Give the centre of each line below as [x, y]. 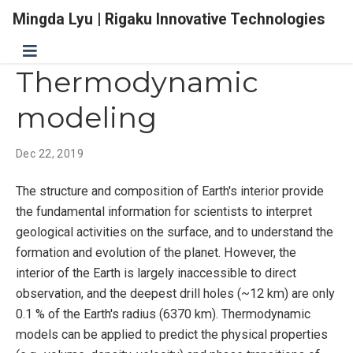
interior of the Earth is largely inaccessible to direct [156, 273]
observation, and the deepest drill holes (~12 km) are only [175, 294]
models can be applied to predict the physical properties [172, 335]
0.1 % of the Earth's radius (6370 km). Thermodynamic [163, 314]
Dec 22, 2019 [50, 154]
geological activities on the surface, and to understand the [175, 232]
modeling [86, 118]
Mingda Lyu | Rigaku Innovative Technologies [169, 19]
